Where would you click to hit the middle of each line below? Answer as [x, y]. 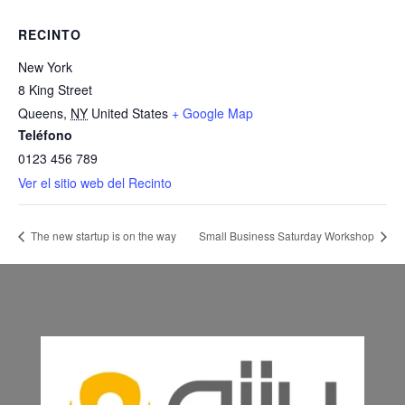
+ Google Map [212, 113]
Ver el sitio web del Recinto [95, 183]
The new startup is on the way [102, 235]
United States [130, 113]
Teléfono [45, 135]
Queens [41, 113]
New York [45, 67]
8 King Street [55, 89]
